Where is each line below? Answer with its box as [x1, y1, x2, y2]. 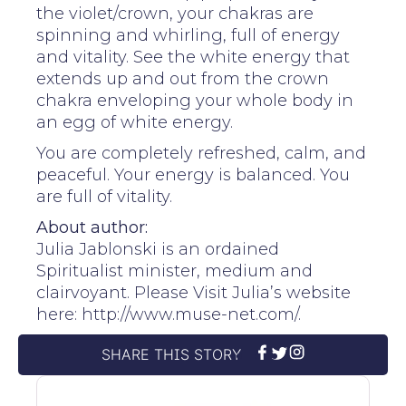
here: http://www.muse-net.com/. [36, 304, 301, 324]
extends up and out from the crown [36, 68, 329, 89]
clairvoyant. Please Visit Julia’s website [36, 282, 351, 303]
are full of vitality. [36, 186, 172, 207]
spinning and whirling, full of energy [36, 24, 340, 45]
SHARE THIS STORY [101, 345, 241, 364]
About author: [36, 217, 148, 237]
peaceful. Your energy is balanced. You [36, 164, 350, 185]
